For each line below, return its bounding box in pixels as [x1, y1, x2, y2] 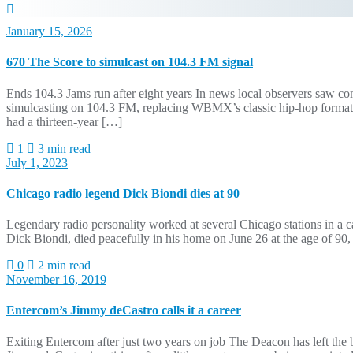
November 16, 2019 [6, 273, 106, 287]
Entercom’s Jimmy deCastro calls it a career [6, 303, 241, 318]
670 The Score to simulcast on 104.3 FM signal [6, 55, 253, 69]
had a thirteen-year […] [6, 114, 122, 128]
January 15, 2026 [6, 24, 92, 38]
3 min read [35, 141, 91, 155]
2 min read [35, 258, 91, 273]
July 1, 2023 [6, 155, 68, 169]
